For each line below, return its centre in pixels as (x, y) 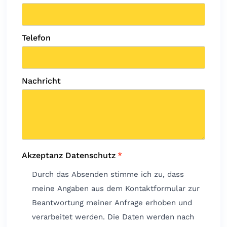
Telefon (36, 37)
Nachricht (42, 81)
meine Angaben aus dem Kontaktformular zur (116, 188)
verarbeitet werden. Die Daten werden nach (113, 217)
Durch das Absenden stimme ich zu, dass (108, 174)
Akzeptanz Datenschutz (69, 155)
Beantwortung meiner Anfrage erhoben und (112, 202)
